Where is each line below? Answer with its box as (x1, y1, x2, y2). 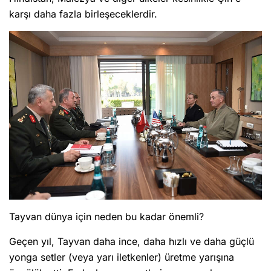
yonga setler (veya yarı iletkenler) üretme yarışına (9, 250, 234, 263)
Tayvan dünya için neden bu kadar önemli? (9, 210, 204, 223)
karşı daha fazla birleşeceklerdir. (9, 8, 157, 21)
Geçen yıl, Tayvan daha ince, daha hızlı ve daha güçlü (9, 235, 254, 247)
